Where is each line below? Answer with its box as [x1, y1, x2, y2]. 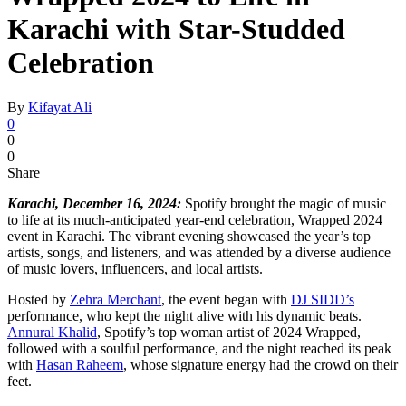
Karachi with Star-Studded [7, 13, 345, 46]
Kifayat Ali [28, 99, 92, 115]
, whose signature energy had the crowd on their [123, 356, 398, 372]
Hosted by [7, 291, 70, 307]
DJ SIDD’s [291, 291, 354, 307]
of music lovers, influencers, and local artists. [7, 260, 263, 276]
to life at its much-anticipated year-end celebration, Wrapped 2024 [7, 211, 382, 227]
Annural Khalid [7, 324, 97, 340]
